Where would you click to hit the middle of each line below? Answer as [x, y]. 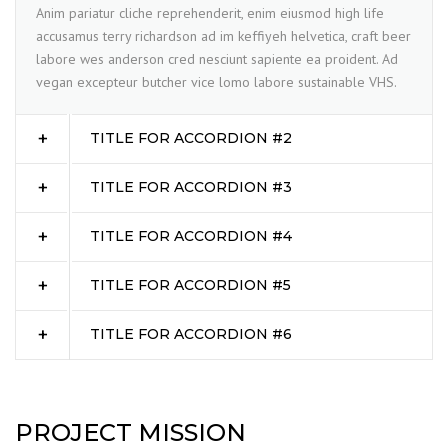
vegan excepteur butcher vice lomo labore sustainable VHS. [216, 82]
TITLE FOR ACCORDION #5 [190, 285]
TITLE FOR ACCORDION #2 [191, 138]
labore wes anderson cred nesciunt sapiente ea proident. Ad [217, 59]
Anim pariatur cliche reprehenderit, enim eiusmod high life [210, 13]
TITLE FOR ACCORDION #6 [191, 334]
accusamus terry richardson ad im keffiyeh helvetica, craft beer [223, 36]
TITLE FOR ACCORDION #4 [191, 236]
